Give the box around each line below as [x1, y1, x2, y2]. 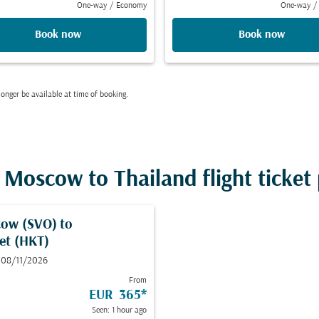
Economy [116, 1, 147, 10]
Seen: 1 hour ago [92, 306, 147, 315]
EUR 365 [89, 288, 141, 303]
